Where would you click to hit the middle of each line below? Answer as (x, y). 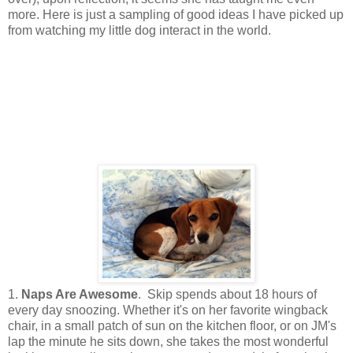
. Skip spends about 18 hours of (227, 294)
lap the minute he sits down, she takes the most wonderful (168, 341)
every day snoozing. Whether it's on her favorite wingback (168, 310)
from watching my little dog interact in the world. (139, 30)
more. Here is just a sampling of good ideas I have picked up (176, 14)
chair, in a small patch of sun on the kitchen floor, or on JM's (172, 325)
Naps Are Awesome (80, 294)
